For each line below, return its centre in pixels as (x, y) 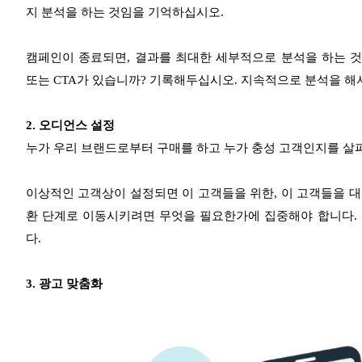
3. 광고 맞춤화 (64, 284)
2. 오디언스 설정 (70, 126)
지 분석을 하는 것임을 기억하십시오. (125, 13)
